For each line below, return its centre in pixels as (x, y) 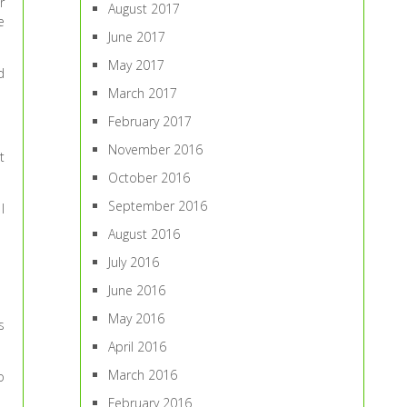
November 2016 (156, 149)
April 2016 (138, 347)
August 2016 (144, 234)
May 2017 (137, 65)
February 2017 (150, 121)
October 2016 (149, 178)
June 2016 (137, 290)
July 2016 (134, 262)
